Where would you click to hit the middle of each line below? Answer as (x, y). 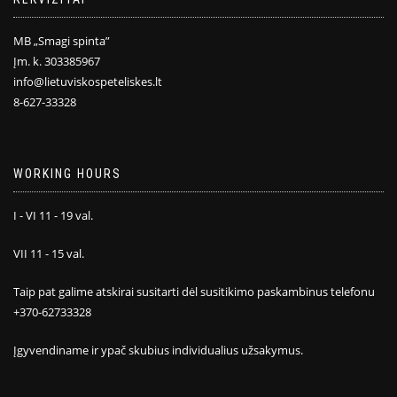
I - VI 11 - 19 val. (53, 215)
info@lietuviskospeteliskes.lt (88, 81)
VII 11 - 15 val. (49, 253)
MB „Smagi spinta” (62, 40)
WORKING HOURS (67, 173)
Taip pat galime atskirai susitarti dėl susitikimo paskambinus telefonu (194, 291)
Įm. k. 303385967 (57, 61)
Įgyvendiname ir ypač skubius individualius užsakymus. (158, 350)
